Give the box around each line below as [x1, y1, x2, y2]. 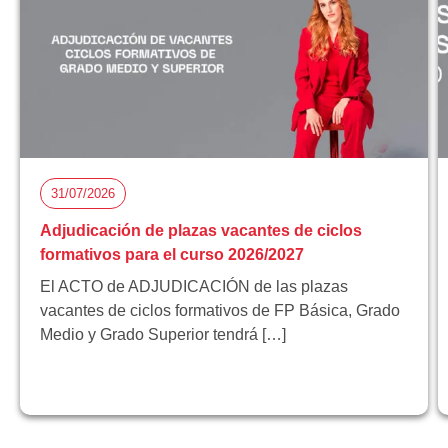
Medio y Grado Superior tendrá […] [40, 325, 286, 343]
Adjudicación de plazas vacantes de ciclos [40, 221, 362, 239]
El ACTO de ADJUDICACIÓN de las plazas [40, 277, 348, 295]
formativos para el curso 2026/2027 [40, 245, 304, 263]
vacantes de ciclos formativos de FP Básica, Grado [40, 301, 400, 319]
